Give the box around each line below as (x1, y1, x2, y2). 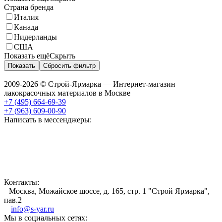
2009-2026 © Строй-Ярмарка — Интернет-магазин (4, 79, 175, 88)
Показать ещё (4, 51, 50, 60)
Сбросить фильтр (43, 61, 96, 69)
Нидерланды (14, 32, 57, 41)
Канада (14, 22, 38, 31)
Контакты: (4, 177, 39, 186)
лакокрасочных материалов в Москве (4, 88, 130, 97)
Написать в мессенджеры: (4, 115, 92, 124)
